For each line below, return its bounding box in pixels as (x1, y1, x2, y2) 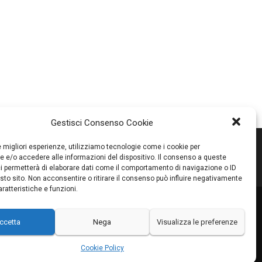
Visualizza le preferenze (156, 217, 237, 226)
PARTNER (84, 212, 116, 220)
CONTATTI (132, 212, 167, 220)
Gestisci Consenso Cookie (51, 118, 154, 128)
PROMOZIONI (23, 212, 68, 220)
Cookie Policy (80, 244, 124, 252)
